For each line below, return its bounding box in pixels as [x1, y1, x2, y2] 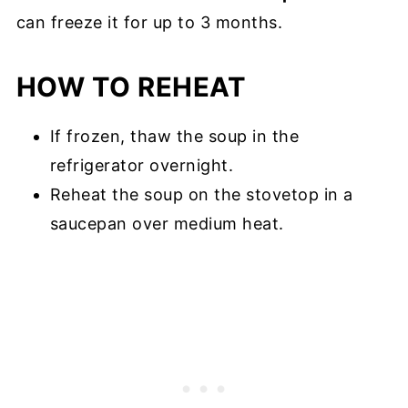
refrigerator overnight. [49, 155, 234, 175]
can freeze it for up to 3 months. [15, 12, 283, 32]
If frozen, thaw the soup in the [49, 126, 300, 146]
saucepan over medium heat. [49, 213, 284, 233]
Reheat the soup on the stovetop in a [49, 184, 353, 204]
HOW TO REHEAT [15, 70, 247, 103]
